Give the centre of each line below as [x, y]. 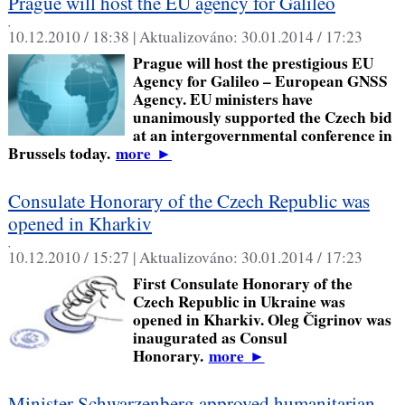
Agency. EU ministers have [222, 99]
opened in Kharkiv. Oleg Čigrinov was [262, 319]
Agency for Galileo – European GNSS [260, 80]
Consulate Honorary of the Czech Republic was [188, 200]
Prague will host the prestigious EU [253, 62]
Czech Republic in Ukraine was [239, 301]
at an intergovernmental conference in [262, 135]
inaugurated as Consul [210, 337]
